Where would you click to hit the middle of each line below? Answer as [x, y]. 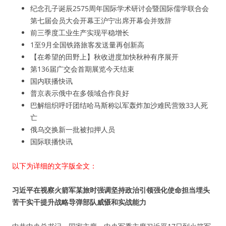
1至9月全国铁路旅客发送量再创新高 [87, 45]
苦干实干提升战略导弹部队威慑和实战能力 [79, 202]
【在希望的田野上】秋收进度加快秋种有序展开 [104, 57]
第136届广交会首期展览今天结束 [82, 69]
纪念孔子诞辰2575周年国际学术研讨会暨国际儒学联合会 [120, 8]
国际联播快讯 [51, 142]
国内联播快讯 [51, 81]
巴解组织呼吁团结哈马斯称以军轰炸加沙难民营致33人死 [119, 105]
